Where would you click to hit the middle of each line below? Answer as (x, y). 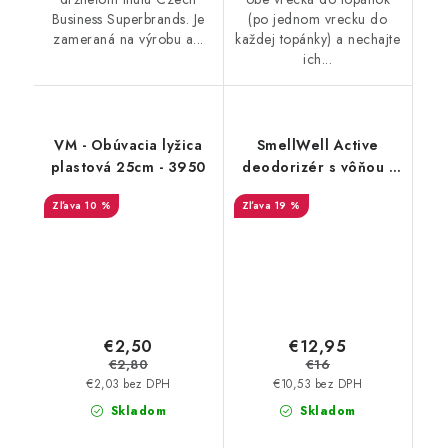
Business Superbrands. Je (128, 19)
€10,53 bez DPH (318, 383)
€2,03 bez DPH (128, 383)
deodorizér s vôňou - (318, 167)
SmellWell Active (317, 145)
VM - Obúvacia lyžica (128, 145)
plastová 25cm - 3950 (128, 167)
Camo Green (317, 189)
